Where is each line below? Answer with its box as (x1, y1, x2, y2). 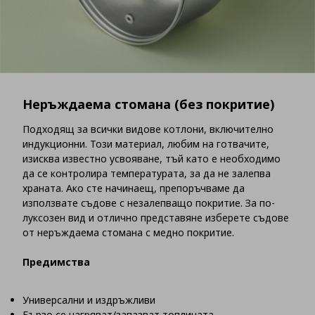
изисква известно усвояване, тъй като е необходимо (22, 152, 281, 166)
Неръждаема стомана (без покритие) (22, 96, 274, 113)
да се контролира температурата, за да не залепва (22, 167, 271, 181)
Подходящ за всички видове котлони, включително (22, 122, 274, 136)
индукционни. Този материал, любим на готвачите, (22, 137, 269, 151)
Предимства (22, 255, 90, 269)
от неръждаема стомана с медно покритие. (22, 226, 234, 240)
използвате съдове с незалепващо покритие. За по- (22, 196, 275, 210)
